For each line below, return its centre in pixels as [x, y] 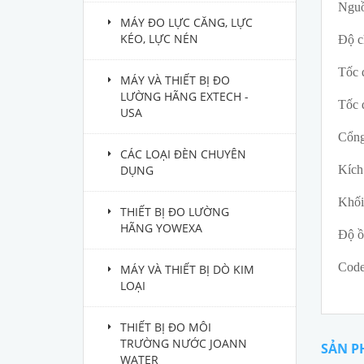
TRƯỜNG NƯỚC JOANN [184, 343]
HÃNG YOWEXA [161, 228]
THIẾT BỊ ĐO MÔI [166, 327]
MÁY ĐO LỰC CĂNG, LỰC [186, 22]
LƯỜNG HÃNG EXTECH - [184, 96]
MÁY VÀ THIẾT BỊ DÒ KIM [187, 269]
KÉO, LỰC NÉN [159, 39]
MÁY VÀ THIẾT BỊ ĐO [175, 80]
